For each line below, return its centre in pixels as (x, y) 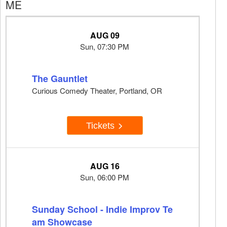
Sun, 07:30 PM (105, 47)
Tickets (102, 125)
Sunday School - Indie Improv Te (102, 210)
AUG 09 (105, 35)
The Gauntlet (60, 79)
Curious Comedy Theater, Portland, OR (97, 91)
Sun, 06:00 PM (105, 177)
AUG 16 (105, 166)
